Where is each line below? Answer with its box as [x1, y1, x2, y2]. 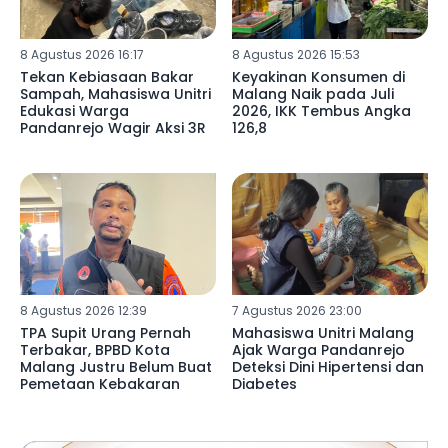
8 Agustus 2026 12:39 [20, 302, 147, 320]
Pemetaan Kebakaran [20, 374, 180, 395]
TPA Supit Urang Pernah [20, 323, 191, 344]
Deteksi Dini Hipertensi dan [231, 357, 424, 378]
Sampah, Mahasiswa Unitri [20, 83, 211, 104]
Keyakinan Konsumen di [231, 66, 405, 87]
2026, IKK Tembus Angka [231, 100, 411, 121]
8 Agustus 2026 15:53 [231, 45, 360, 63]
